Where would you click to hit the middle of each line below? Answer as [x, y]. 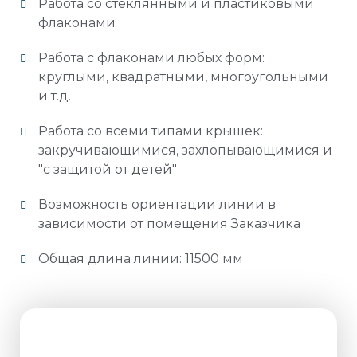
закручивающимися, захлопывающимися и [185, 150]
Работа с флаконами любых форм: [151, 57]
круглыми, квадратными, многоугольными [183, 76]
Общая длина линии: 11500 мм [140, 258]
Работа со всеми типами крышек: [150, 131]
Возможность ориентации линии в [157, 204]
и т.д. [54, 96]
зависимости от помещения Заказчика [169, 223]
